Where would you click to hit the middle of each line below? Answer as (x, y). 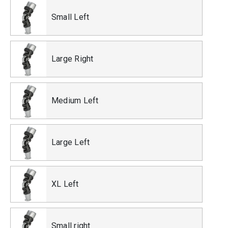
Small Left (70, 17)
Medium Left (75, 101)
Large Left (71, 142)
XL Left (65, 184)
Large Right (73, 59)
